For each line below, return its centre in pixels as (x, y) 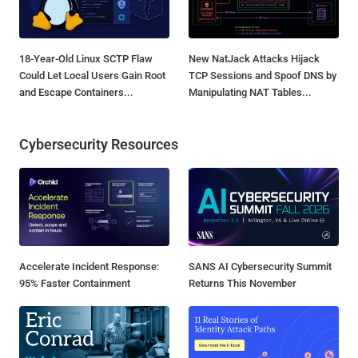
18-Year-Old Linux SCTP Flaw (86, 58)
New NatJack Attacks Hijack (254, 58)
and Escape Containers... (76, 92)
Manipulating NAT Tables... (250, 92)
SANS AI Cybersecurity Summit (260, 266)
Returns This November (243, 283)
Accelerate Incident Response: (89, 266)
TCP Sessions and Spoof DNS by (263, 75)
